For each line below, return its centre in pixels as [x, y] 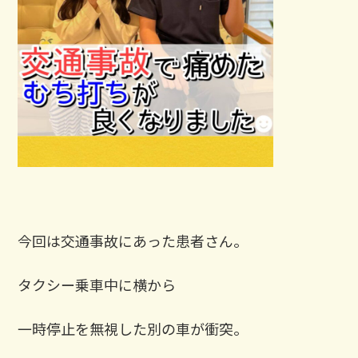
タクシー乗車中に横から [97, 284]
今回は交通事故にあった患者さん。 [133, 240]
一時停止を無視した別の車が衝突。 [133, 328]
